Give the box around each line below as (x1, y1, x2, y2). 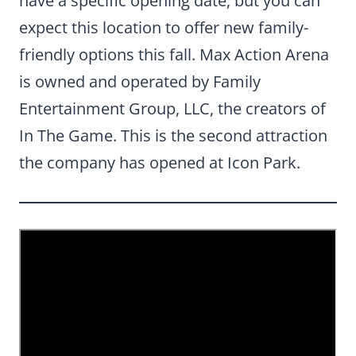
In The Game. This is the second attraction (19, 125, 327, 146)
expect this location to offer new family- (19, 17, 308, 38)
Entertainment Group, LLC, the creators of (19, 98, 326, 119)
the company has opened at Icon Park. (19, 152, 300, 173)
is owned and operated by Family (19, 71, 261, 92)
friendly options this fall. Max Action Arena (19, 44, 329, 65)
